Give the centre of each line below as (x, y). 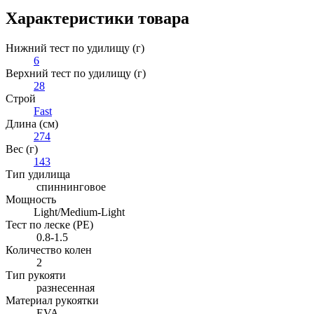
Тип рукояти (36, 275)
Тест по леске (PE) (49, 224)
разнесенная (64, 287)
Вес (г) (22, 149)
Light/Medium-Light (79, 212)
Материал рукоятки (52, 300)
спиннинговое (70, 186)
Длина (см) (32, 123)
